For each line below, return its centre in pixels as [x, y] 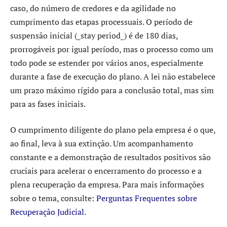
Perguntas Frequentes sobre [147, 198]
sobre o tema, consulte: [53, 198]
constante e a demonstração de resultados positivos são [110, 157]
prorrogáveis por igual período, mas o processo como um [112, 49]
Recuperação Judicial [47, 212]
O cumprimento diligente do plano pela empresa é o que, [113, 130]
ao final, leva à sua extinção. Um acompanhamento [102, 144]
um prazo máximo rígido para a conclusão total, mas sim [112, 90]
